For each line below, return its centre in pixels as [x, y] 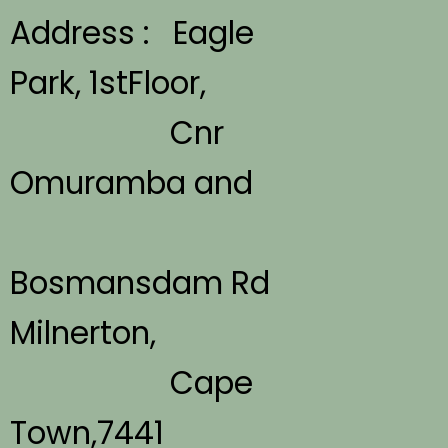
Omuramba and [132, 182]
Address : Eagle [132, 32]
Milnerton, [87, 332]
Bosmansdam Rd [140, 282]
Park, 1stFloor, [108, 82]
